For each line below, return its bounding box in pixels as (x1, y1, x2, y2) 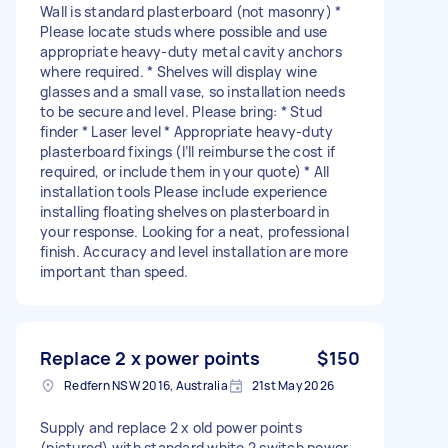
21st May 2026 (251, 376, 334, 394)
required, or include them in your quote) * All (40, 161, 330, 181)
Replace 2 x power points (40, 345, 261, 370)
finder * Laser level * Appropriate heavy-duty (40, 121, 334, 141)
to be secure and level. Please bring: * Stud (40, 101, 322, 121)
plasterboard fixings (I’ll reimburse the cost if (40, 141, 335, 161)
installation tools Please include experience (40, 181, 327, 201)
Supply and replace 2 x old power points (40, 417, 302, 437)
